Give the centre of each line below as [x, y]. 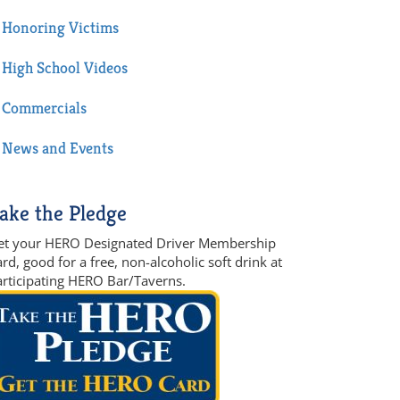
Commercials [44, 108]
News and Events [58, 148]
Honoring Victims [60, 27]
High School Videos [65, 67]
